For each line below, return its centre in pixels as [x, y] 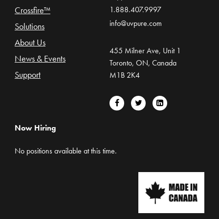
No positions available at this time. [66, 151]
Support [28, 75]
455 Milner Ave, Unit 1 [145, 51]
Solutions [30, 26]
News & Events [40, 59]
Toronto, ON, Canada [143, 63]
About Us [30, 43]
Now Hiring [35, 128]
